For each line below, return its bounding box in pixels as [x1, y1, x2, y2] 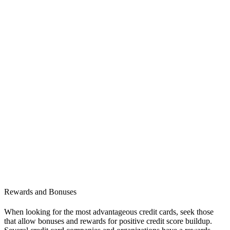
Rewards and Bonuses [4, 187, 76, 196]
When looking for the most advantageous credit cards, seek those [4, 207, 214, 217]
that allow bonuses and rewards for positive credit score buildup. [4, 217, 212, 226]
